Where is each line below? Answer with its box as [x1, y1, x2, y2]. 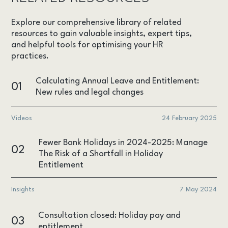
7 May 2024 [179, 186, 217, 193]
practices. [11, 51, 49, 61]
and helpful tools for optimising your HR [11, 40, 164, 49]
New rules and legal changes [36, 88, 144, 97]
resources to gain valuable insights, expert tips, [11, 29, 192, 38]
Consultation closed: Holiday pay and [38, 211, 181, 220]
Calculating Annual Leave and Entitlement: [36, 77, 199, 86]
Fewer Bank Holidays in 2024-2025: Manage [39, 138, 208, 148]
